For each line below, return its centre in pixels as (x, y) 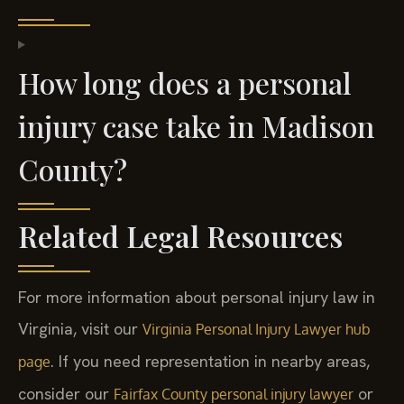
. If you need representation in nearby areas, (210, 362)
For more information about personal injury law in (197, 298)
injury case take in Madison (196, 126)
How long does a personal (185, 83)
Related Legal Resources (180, 236)
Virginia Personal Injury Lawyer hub (257, 330)
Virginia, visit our (80, 329)
